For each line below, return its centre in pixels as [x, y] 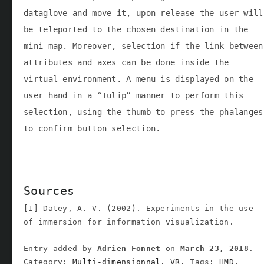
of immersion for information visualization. [129, 222]
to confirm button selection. [92, 128]
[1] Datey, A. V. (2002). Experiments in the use [139, 208]
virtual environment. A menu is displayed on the [139, 79]
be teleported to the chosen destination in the [136, 29]
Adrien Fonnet [129, 248]
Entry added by [60, 248]
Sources [49, 191]
